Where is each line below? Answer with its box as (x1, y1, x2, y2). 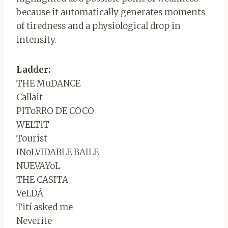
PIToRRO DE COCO (16, 105, 94, 117)
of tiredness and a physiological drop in (16, 20, 181, 32)
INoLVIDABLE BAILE (16, 146, 99, 158)
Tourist (16, 132, 47, 144)
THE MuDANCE (16, 77, 80, 89)
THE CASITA (16, 174, 68, 185)
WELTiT (16, 119, 49, 130)
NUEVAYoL (16, 160, 60, 172)
